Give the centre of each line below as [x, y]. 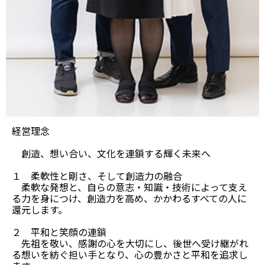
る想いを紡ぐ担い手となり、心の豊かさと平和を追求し [130, 254]
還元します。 [40, 209]
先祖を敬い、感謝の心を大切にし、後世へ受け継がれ [130, 243]
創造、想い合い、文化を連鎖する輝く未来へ [111, 153]
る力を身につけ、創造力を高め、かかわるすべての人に [129, 198]
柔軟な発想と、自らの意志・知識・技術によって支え [130, 187]
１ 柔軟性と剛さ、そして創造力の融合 [97, 175]
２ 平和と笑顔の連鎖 [59, 232]
